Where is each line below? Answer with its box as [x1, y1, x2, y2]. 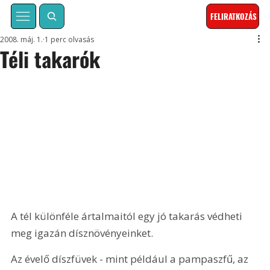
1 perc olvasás [45, 34, 95, 45]
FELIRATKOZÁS [210, 10, 257, 23]
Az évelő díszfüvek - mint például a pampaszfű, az [11, 252, 251, 266]
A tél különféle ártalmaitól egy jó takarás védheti [11, 209, 245, 223]
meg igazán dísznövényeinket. [11, 225, 154, 240]
